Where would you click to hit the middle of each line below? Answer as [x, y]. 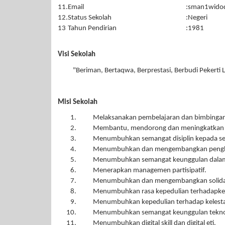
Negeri [198, 18]
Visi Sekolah [77, 54]
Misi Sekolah [78, 102]
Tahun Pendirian [92, 28]
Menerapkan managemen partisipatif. [150, 171]
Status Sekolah [90, 18]
